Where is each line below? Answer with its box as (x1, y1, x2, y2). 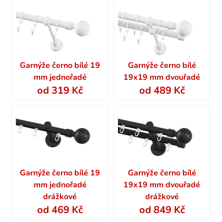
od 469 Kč (37, 203, 83, 217)
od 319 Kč (37, 84, 83, 98)
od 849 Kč (139, 203, 185, 217)
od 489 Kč (139, 84, 185, 98)
